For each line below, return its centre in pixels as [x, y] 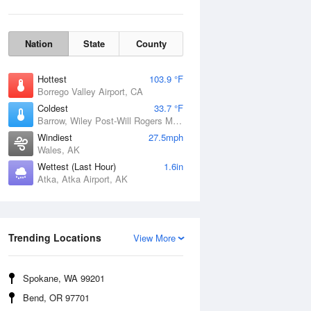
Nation [39, 43]
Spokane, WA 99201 [64, 278]
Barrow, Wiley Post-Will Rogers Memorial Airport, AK [177, 120]
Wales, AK [59, 150]
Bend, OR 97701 [56, 297]
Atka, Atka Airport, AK [83, 179]
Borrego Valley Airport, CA [90, 91]
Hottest [52, 79]
